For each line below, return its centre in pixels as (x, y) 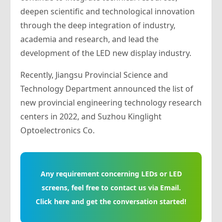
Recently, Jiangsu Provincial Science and (94, 75)
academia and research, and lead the (89, 39)
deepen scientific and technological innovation (108, 11)
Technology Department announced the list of (107, 89)
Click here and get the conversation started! (111, 201)
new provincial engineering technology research (111, 103)
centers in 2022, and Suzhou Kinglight (91, 116)
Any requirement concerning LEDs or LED (111, 174)
